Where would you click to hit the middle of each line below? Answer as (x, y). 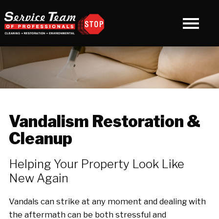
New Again (38, 178)
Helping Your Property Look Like (96, 164)
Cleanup (40, 138)
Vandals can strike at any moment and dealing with (107, 202)
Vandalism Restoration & (104, 121)
